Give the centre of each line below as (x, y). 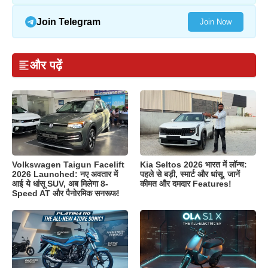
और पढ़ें (46, 66)
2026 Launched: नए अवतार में (65, 174)
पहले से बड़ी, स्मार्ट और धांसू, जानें (190, 174)
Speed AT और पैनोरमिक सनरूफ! (66, 193)
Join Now (215, 22)
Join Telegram (68, 22)
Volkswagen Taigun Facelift (68, 164)
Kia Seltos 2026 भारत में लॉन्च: (194, 164)
